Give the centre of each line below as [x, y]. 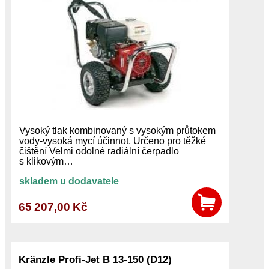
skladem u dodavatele [69, 181]
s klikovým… [46, 161]
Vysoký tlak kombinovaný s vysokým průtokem [117, 130]
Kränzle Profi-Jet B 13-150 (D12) [95, 259]
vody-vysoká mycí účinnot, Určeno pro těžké [112, 141]
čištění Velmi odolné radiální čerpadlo [99, 151]
